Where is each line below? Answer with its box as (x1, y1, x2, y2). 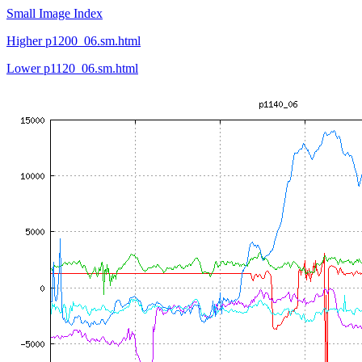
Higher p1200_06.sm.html (6, 34, 141, 48)
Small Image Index (6, 6, 103, 20)
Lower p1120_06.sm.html (6, 61, 138, 75)
